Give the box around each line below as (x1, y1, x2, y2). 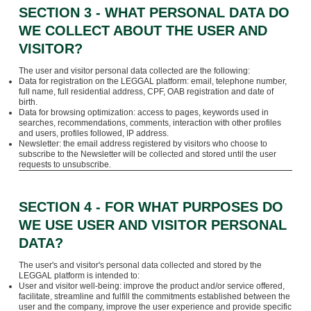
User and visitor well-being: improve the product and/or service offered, (18, 280, 285, 291)
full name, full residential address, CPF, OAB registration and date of (18, 86, 274, 96)
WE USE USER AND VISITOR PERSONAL (18, 217, 287, 233)
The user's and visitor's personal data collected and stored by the (18, 260, 262, 270)
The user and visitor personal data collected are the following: (18, 65, 250, 76)
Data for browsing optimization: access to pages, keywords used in (18, 107, 269, 117)
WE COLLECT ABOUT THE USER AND (18, 22, 267, 38)
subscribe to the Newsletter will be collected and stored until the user (18, 149, 276, 159)
